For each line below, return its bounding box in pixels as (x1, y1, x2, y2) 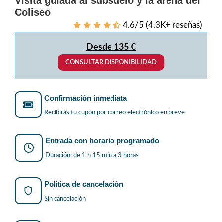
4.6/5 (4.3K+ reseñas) (123, 21, 202, 29)
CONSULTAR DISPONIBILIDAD (65, 59, 157, 66)
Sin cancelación (44, 196, 86, 202)
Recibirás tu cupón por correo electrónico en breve (44, 110, 185, 116)
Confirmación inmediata (44, 94, 127, 103)
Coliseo (15, 7, 51, 18)
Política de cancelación (44, 180, 123, 189)
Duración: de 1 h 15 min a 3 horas (45, 152, 139, 159)
